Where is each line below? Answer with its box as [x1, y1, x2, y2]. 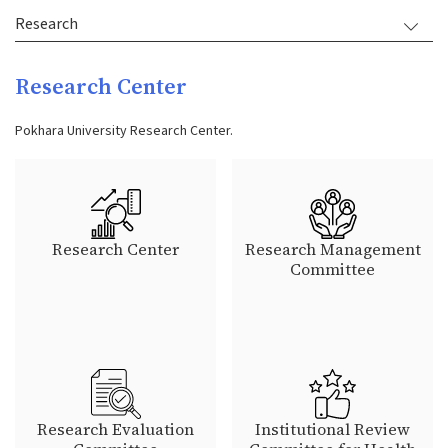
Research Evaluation [37, 417, 194, 440]
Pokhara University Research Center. [15, 121, 233, 141]
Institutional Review [255, 417, 410, 440]
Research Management [244, 237, 421, 260]
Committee [290, 257, 375, 280]
